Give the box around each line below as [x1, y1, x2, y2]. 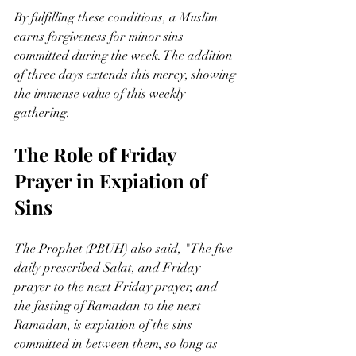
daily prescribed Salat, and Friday [14, 259, 203, 276]
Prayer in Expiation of [14, 167, 211, 193]
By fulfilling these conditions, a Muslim [14, 9, 221, 25]
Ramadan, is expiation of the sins [14, 316, 195, 333]
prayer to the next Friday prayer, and [14, 278, 221, 295]
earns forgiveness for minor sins [14, 28, 187, 44]
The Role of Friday [14, 141, 180, 167]
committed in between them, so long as [14, 335, 221, 352]
